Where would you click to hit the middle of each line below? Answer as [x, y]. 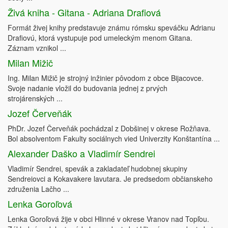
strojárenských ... [35, 98]
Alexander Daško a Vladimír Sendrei [81, 153]
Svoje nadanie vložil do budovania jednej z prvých [88, 88]
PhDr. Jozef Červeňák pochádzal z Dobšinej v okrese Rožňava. [109, 129]
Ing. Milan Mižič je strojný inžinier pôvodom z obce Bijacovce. [106, 78]
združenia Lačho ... [38, 189]
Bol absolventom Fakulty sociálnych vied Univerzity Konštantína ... [114, 139]
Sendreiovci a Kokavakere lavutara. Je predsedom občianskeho [110, 179]
